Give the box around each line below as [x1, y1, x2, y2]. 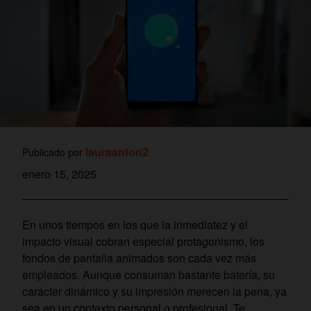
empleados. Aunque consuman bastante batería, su [22, 267, 275, 283]
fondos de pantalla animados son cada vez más [22, 250, 256, 267]
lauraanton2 [85, 144, 149, 160]
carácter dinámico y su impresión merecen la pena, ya [22, 283, 287, 300]
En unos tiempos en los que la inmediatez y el [22, 217, 248, 233]
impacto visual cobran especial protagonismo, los [22, 233, 264, 250]
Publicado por [22, 145, 85, 160]
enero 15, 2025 [22, 166, 96, 183]
